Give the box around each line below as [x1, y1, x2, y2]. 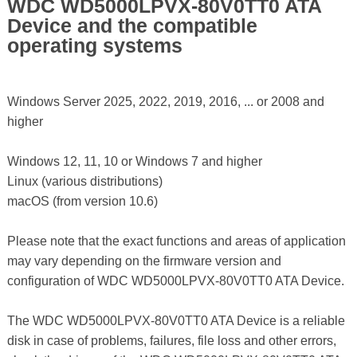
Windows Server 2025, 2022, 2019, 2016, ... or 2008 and [6, 95, 324, 109]
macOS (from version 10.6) [6, 194, 158, 209]
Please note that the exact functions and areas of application [6, 234, 346, 249]
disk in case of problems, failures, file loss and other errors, [6, 334, 336, 348]
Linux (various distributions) [6, 175, 163, 189]
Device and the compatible [6, 14, 257, 37]
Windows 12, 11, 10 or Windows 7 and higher [6, 155, 262, 169]
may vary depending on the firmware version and [6, 254, 281, 269]
